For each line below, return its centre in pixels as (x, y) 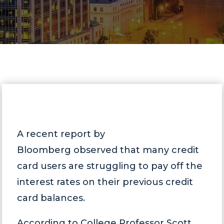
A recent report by (61, 134)
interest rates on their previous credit (105, 182)
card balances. (51, 198)
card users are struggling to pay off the (110, 166)
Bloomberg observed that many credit (108, 150)
